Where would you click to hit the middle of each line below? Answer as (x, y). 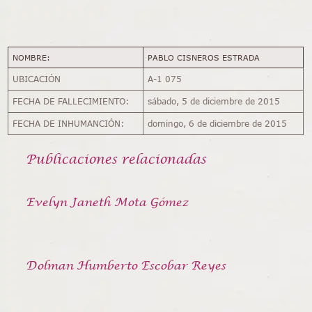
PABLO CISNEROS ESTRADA (203, 57)
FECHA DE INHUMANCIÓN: (69, 123)
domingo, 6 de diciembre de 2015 (218, 123)
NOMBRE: (31, 57)
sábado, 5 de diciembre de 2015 (214, 101)
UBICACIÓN (37, 79)
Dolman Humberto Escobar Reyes (126, 265)
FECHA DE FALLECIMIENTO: (71, 101)
